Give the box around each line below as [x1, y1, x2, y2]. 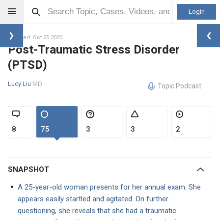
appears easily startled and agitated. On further [18, 194, 168, 203]
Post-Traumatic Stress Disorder [8, 43, 180, 56]
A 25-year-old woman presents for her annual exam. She [18, 183, 201, 192]
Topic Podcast [158, 82, 201, 90]
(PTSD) [8, 58, 47, 72]
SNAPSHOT [13, 165, 49, 174]
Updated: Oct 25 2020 [8, 34, 62, 41]
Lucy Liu [8, 80, 32, 87]
